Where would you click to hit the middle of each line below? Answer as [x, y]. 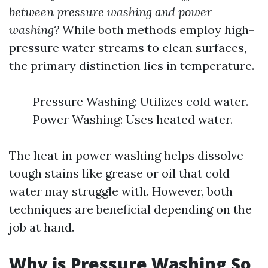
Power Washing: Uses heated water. [133, 119]
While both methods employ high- [157, 30]
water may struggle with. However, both [121, 191]
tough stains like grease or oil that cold [119, 173]
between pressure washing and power [110, 12]
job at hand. [42, 227]
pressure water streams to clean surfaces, [128, 48]
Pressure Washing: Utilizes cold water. [141, 101]
